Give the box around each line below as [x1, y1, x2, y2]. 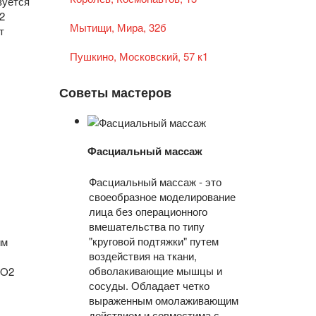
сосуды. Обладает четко [88, 277, 209, 293]
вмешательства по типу [88, 218, 205, 233]
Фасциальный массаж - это [88, 174, 221, 189]
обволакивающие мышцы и [88, 262, 222, 278]
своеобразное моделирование [88, 188, 236, 204]
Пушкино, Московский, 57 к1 [69, 49, 208, 64]
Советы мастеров [59, 83, 171, 101]
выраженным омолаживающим [88, 292, 238, 308]
